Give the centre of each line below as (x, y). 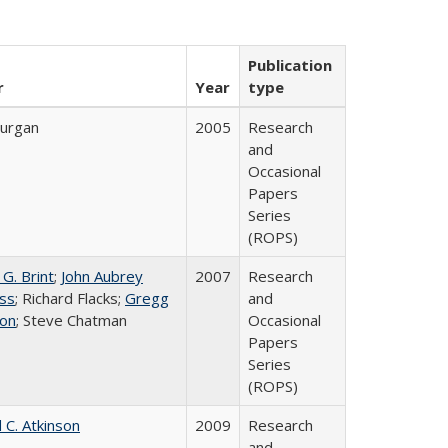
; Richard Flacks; (70, 298)
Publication (290, 65)
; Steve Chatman (71, 320)
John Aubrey (102, 276)
